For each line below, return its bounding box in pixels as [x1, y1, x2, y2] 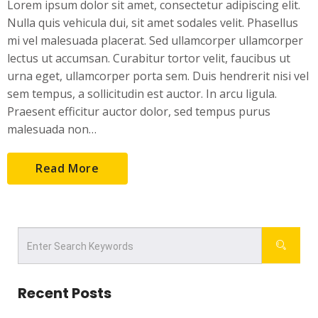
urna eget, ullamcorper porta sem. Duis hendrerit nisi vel [7, 68, 309, 84]
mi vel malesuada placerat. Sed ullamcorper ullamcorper [7, 33, 303, 48]
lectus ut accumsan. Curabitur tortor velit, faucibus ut [7, 50, 290, 66]
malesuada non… [7, 121, 97, 137]
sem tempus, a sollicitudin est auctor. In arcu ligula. [7, 86, 277, 102]
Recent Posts [18, 283, 111, 303]
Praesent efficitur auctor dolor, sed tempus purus [7, 104, 270, 119]
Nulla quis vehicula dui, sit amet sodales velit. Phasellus [7, 15, 298, 31]
